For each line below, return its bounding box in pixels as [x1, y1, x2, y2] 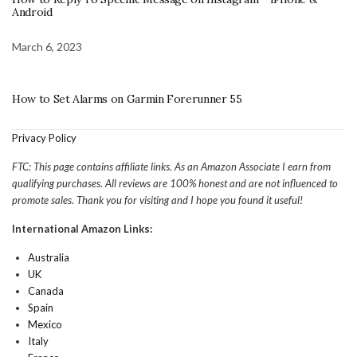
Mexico [28, 317, 62, 331]
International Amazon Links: [12, 222, 152, 235]
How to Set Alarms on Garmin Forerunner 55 [12, 91, 242, 106]
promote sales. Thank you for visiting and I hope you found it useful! [12, 193, 303, 206]
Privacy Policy [12, 131, 76, 144]
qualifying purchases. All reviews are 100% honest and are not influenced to [12, 176, 338, 190]
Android [12, 4, 53, 19]
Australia [28, 250, 69, 264]
